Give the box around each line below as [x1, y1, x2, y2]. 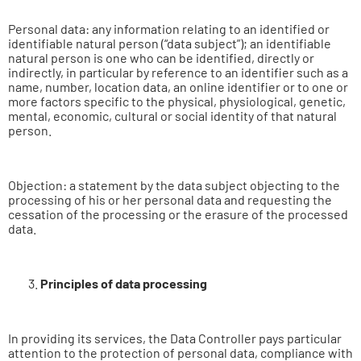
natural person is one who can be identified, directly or [8, 50, 314, 65]
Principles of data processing [40, 276, 207, 291]
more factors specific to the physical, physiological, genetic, [8, 93, 346, 109]
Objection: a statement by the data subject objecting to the [8, 177, 340, 193]
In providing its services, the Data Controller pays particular [8, 330, 342, 346]
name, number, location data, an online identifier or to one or [8, 79, 348, 94]
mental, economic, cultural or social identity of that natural [8, 108, 337, 123]
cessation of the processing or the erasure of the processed [8, 206, 348, 222]
